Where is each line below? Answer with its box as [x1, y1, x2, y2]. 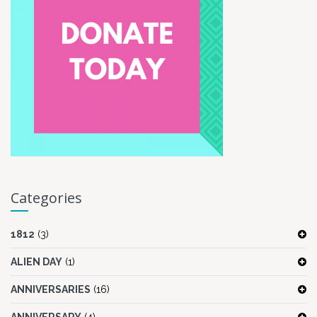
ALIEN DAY [11, 256, 62, 268]
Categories [11, 188, 82, 208]
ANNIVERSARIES [11, 284, 91, 296]
